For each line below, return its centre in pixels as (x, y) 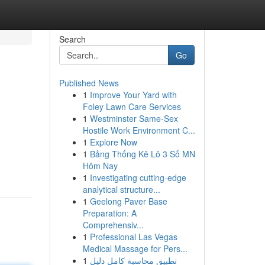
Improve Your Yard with (133, 95)
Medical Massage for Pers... (135, 248)
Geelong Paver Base (128, 201)
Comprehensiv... (113, 225)
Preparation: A (109, 213)
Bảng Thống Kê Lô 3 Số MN (142, 154)
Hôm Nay (100, 166)
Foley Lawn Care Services (132, 106)
